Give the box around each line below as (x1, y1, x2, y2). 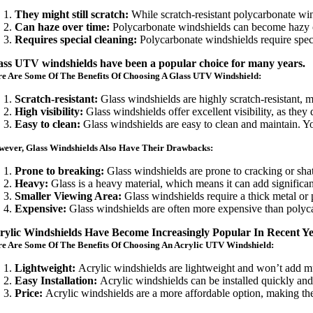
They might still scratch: (15, 8, 129, 20)
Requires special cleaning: (15, 34, 138, 45)
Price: (15, 287, 43, 299)
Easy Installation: (15, 275, 98, 286)
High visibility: (15, 105, 84, 117)
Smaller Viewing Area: (15, 190, 125, 202)
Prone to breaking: (15, 165, 105, 177)
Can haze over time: (15, 21, 110, 33)
